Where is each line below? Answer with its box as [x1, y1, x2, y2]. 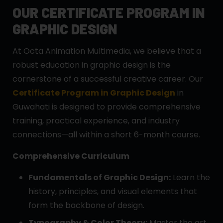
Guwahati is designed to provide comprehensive [12, 101, 201, 112]
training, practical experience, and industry [12, 114, 180, 126]
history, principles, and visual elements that [28, 185, 197, 197]
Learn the [171, 171, 210, 183]
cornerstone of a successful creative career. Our [12, 73, 203, 85]
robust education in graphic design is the [12, 59, 171, 71]
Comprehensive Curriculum [12, 150, 129, 162]
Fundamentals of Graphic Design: [28, 171, 171, 183]
